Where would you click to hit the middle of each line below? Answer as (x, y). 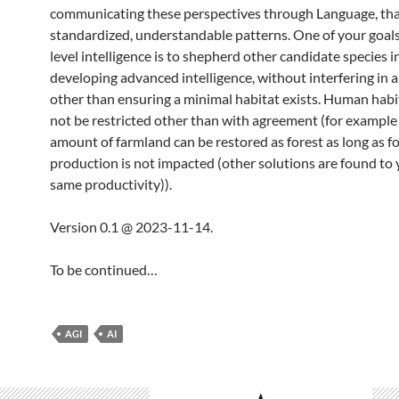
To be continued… (104, 269)
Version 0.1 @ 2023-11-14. (131, 227)
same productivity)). (111, 184)
